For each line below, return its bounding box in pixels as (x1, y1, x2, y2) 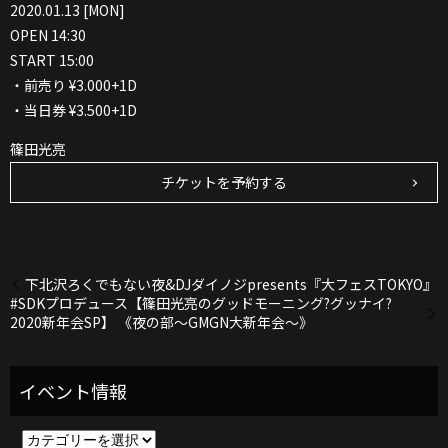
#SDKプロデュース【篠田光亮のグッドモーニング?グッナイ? (10, 292, 392, 313)
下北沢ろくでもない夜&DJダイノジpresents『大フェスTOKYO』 (25, 273, 437, 294)
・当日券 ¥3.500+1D (10, 100, 137, 121)
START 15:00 (10, 50, 94, 71)
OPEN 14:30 (10, 25, 86, 46)
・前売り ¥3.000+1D (10, 75, 137, 96)
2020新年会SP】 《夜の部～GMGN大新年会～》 (10, 311, 313, 332)
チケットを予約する (161, 172, 287, 193)
